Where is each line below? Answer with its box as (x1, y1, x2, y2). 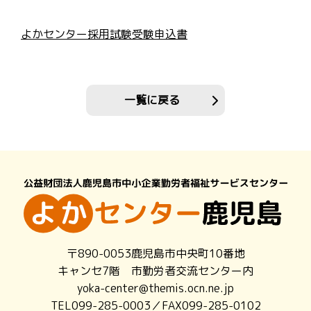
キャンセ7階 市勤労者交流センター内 (58, 263, 253, 279)
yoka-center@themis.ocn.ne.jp (77, 280, 234, 296)
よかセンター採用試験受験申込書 (21, 26, 187, 42)
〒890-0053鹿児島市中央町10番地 (66, 246, 245, 262)
